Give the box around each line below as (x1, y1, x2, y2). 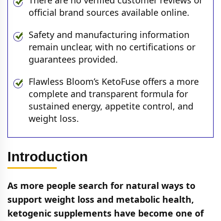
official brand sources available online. (29, 6, 189, 18)
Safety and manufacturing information (29, 29, 189, 40)
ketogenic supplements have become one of (7, 207, 204, 219)
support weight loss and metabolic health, (7, 193, 194, 205)
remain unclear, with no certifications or (29, 41, 195, 53)
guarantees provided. (29, 53, 118, 65)
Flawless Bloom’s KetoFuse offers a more (29, 75, 199, 87)
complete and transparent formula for (29, 88, 188, 100)
